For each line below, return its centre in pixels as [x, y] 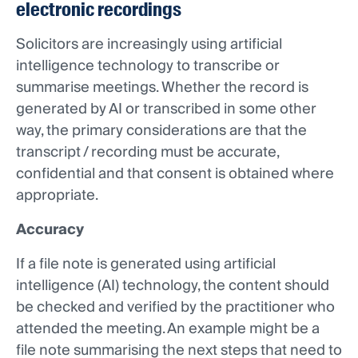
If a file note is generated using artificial [146, 265]
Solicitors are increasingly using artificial [149, 45]
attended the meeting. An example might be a [168, 329]
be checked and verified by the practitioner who [175, 308]
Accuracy [50, 230]
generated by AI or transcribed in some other [166, 109]
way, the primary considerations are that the [161, 131]
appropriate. [57, 196]
